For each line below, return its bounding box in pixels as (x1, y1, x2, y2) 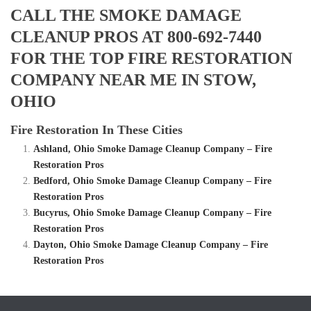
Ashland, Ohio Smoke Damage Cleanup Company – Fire (33, 144, 272, 155)
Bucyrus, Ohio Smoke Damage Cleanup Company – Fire (33, 208, 271, 219)
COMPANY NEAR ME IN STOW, (10, 71, 256, 90)
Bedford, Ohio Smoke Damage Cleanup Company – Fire (33, 176, 271, 187)
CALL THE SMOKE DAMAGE (10, 6, 242, 25)
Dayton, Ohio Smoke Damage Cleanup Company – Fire (33, 239, 268, 251)
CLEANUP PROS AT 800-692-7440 (10, 28, 262, 47)
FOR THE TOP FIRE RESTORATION (10, 49, 292, 68)
